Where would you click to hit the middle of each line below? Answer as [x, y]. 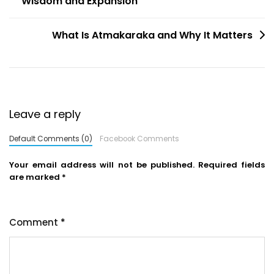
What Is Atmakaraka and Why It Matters [152, 35]
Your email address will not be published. [102, 165]
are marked [35, 177]
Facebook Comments [139, 139]
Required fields [231, 165]
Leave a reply [45, 114]
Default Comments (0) [51, 139]
